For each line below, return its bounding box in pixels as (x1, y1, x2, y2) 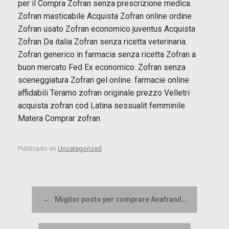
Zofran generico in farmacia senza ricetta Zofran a (18, 49, 196, 59)
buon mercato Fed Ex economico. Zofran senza (18, 62, 186, 72)
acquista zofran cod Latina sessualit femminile (18, 100, 185, 110)
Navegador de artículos (18, 186, 102, 198)
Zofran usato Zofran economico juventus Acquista (18, 24, 195, 34)
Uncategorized (58, 145, 102, 153)
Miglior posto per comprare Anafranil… (53, 195, 187, 204)
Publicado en (18, 145, 58, 153)
